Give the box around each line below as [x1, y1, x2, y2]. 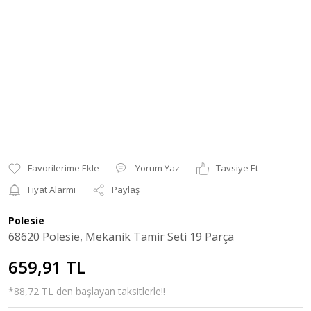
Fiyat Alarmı [28, 183, 76, 196]
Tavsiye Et [216, 162, 258, 174]
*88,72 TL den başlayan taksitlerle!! [8, 285, 165, 298]
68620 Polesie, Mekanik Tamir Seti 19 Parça [8, 229, 234, 244]
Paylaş [112, 183, 140, 196]
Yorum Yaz [135, 162, 180, 174]
